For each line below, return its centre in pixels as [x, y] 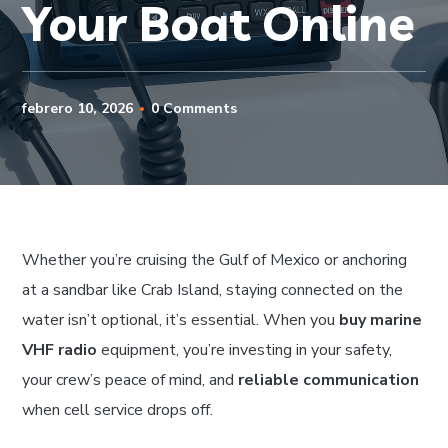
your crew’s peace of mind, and [130, 380]
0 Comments [194, 108]
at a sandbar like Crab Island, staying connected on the [213, 290]
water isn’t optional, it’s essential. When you [181, 320]
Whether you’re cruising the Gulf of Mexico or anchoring [215, 260]
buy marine [381, 320]
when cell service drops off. [118, 410]
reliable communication [329, 380]
